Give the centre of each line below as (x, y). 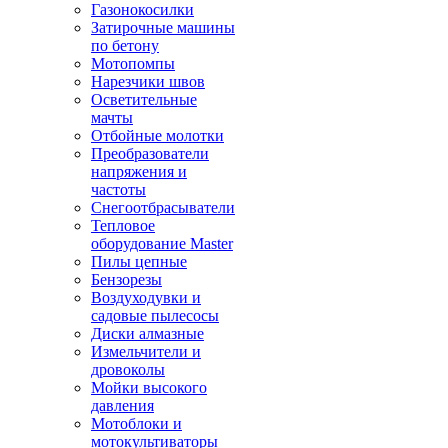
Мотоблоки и (136, 423)
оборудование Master (162, 243)
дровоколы (128, 369)
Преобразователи (150, 153)
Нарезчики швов (148, 81)
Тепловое (123, 225)
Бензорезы (126, 279)
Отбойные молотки (157, 135)
